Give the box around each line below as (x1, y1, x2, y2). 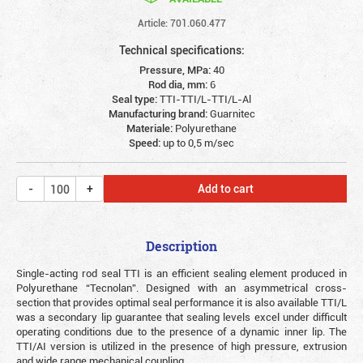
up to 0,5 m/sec (163, 135, 234, 150)
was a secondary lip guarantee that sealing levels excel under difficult (16, 310, 347, 324)
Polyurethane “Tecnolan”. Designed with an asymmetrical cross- (16, 280, 347, 295)
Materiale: (126, 121, 175, 135)
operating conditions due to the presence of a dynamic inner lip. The (16, 324, 347, 339)
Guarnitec (209, 106, 255, 121)
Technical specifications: (118, 42, 245, 58)
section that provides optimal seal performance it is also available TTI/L (16, 295, 347, 310)
